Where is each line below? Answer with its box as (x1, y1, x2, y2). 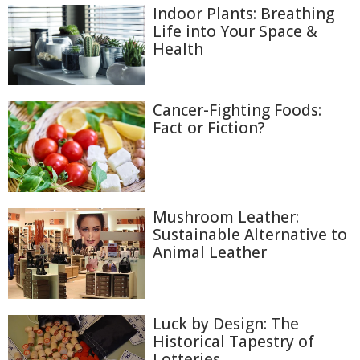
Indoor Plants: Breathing (153, 3, 334, 24)
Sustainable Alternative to (153, 224, 347, 246)
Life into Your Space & (153, 21, 317, 42)
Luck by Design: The (153, 313, 299, 335)
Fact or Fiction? (153, 117, 264, 138)
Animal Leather (153, 242, 267, 264)
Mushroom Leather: (153, 207, 299, 228)
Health (153, 39, 203, 59)
